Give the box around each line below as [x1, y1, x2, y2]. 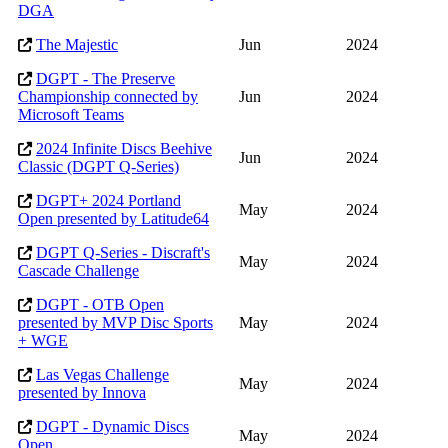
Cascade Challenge [18, 262, 139, 280]
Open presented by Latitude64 [18, 210, 209, 228]
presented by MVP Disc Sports [18, 314, 213, 332]
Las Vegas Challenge [36, 366, 169, 384]
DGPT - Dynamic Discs [36, 418, 189, 436]
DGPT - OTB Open [36, 296, 164, 314]
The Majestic [36, 36, 118, 54]
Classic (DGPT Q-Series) [18, 158, 179, 176]
